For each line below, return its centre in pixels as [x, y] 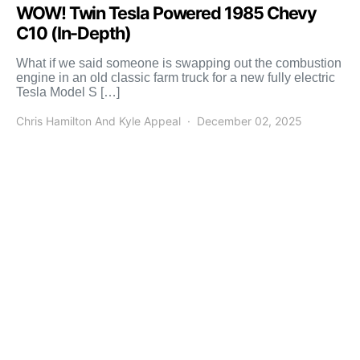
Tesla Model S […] [68, 92]
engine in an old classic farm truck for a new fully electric [176, 78]
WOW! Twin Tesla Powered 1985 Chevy [167, 13]
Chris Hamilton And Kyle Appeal [98, 121]
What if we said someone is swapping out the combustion [179, 63]
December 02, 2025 [250, 121]
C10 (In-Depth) [74, 33]
